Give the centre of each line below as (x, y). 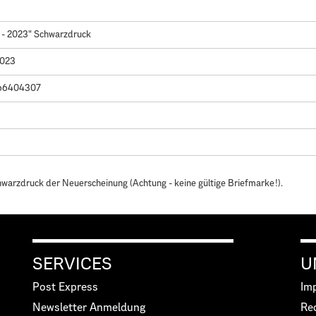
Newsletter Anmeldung (89, 308)
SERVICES (72, 264)
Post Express (65, 287)
